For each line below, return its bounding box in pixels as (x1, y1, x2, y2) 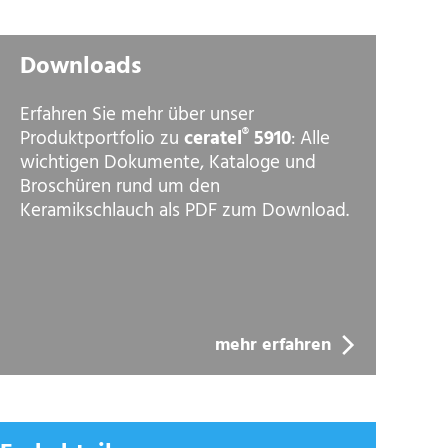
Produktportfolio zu (19, 124, 184, 153)
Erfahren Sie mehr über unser (19, 100, 254, 129)
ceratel (183, 123, 242, 154)
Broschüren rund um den (19, 172, 220, 201)
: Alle (290, 124, 330, 153)
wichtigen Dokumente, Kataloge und (19, 148, 316, 177)
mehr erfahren (214, 330, 336, 360)
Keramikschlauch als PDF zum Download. (19, 196, 349, 225)
